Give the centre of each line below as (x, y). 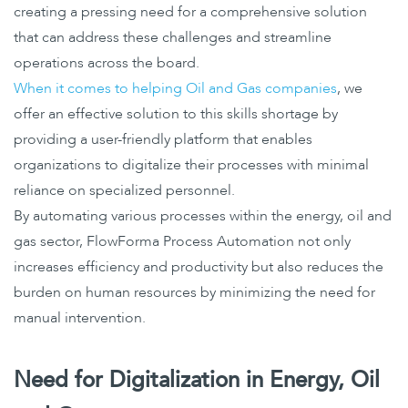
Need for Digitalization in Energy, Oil (197, 380)
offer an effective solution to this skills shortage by (176, 113)
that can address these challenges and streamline (173, 37)
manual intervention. (80, 317)
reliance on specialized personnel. (124, 190)
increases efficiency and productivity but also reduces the (199, 266)
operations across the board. (107, 62)
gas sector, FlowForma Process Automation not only (182, 241)
